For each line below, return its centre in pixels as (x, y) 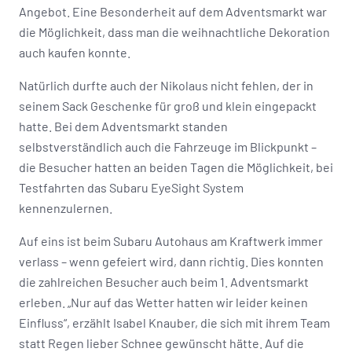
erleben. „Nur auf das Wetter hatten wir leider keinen (163, 302)
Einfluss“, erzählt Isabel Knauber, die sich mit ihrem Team (174, 322)
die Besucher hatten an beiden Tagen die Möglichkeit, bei (176, 167)
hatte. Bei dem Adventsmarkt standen (123, 126)
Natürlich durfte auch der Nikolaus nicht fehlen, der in (166, 85)
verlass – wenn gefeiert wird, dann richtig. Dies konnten (171, 261)
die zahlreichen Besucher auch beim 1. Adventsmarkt (164, 281)
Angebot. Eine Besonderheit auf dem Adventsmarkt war (173, 11)
